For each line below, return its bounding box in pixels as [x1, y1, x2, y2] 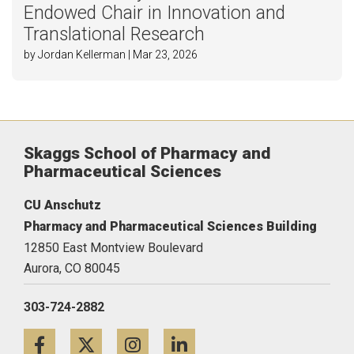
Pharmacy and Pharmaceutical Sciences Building [24, 218, 317, 234]
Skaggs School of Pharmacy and [24, 143, 270, 163]
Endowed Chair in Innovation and [24, 2, 285, 24]
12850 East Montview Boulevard [24, 239, 203, 255]
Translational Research [24, 23, 205, 45]
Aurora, [24, 260, 62, 276]
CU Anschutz [24, 197, 101, 213]
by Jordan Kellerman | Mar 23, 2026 [24, 47, 198, 61]
